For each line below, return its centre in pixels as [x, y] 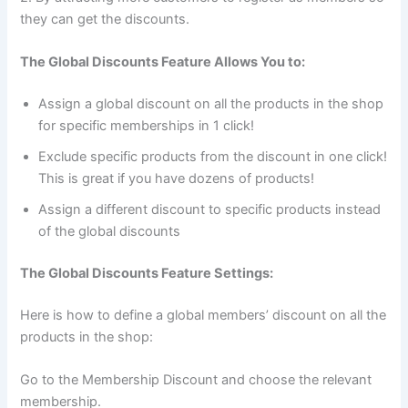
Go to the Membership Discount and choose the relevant [196, 379]
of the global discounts [110, 231]
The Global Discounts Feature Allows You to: [163, 61]
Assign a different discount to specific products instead [210, 209]
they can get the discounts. [105, 19]
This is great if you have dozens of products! [177, 178]
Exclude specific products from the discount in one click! [213, 156]
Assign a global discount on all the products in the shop [211, 103]
